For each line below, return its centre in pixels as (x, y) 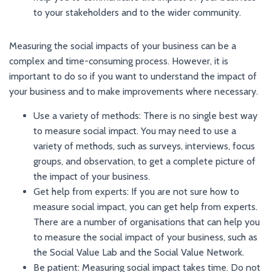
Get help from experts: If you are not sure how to (136, 191)
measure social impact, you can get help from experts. (145, 206)
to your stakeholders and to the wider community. (137, 12)
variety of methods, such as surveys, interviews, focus (144, 146)
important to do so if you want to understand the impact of (133, 76)
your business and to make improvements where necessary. (134, 91)
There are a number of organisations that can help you (147, 222)
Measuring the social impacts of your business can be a (123, 46)
